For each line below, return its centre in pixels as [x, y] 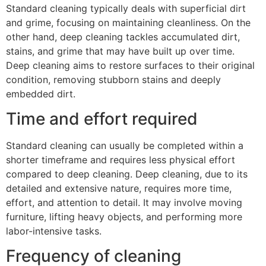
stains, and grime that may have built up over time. [120, 51]
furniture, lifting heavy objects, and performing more [124, 217]
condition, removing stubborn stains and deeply [113, 79]
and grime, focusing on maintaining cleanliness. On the [128, 22]
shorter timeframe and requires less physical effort [121, 160]
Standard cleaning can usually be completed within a [125, 146]
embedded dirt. [41, 94]
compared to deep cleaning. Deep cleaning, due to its [127, 174]
